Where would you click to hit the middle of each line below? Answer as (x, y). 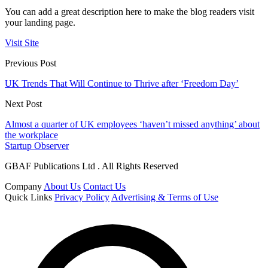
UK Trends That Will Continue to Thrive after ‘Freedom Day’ (122, 84)
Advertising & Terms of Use (165, 197)
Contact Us (104, 187)
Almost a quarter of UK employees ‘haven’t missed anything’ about (132, 124)
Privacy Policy (82, 197)
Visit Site (22, 43)
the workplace (31, 135)
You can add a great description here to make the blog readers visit (130, 12)
